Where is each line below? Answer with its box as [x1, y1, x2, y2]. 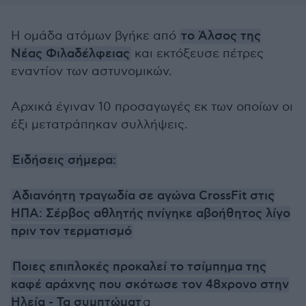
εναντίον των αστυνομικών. [11, 64, 172, 79]
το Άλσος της [181, 29, 261, 44]
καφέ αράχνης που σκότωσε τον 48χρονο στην [11, 277, 289, 292]
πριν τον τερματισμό [11, 224, 132, 239]
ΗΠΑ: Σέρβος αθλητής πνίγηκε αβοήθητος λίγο [11, 206, 290, 221]
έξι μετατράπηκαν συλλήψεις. [11, 117, 188, 132]
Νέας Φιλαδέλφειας [11, 46, 130, 61]
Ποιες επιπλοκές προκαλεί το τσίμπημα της [12, 260, 266, 275]
